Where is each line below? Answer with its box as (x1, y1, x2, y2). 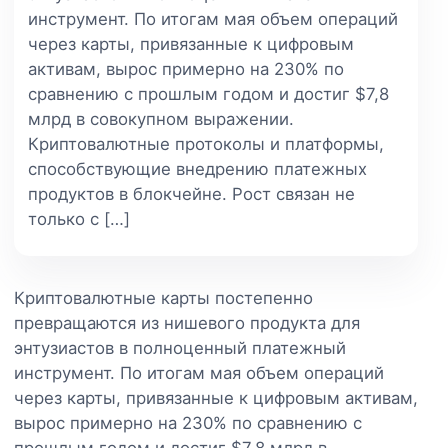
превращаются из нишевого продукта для (14, 312, 360, 333)
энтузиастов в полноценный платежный (14, 337, 346, 358)
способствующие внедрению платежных (28, 158, 367, 179)
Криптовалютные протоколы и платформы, (28, 133, 384, 154)
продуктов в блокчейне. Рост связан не (28, 183, 355, 204)
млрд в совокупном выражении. (28, 108, 294, 129)
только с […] (28, 208, 130, 229)
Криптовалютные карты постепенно (14, 287, 313, 308)
